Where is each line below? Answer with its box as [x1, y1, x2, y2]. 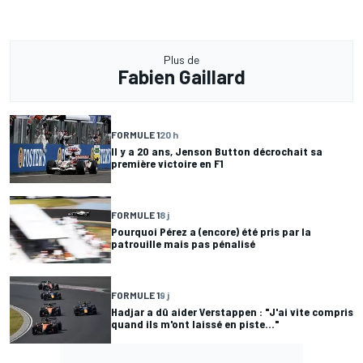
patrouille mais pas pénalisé [111, 237, 255, 251]
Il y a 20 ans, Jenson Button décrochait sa [111, 143, 322, 158]
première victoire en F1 [111, 156, 224, 170]
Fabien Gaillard [117, 65, 246, 89]
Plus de [164, 53, 199, 67]
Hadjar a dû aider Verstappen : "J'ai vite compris [111, 305, 353, 319]
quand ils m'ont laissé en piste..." [111, 317, 280, 331]
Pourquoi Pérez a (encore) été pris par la [111, 224, 311, 239]
